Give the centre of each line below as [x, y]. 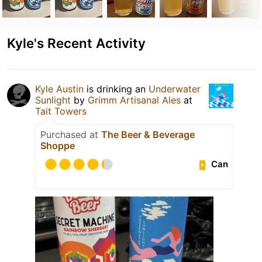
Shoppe [58, 145]
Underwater [175, 89]
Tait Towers [61, 111]
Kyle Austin [59, 89]
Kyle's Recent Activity [76, 43]
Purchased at [71, 134]
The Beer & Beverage [148, 134]
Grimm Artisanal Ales [134, 100]
